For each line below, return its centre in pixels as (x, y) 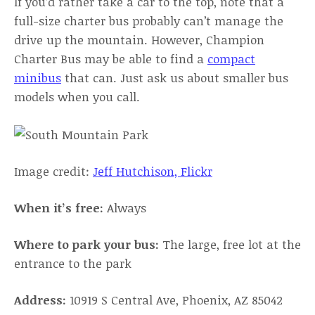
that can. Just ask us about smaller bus (175, 78)
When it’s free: (60, 208)
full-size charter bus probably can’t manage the (149, 21)
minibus (38, 78)
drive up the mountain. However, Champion (139, 40)
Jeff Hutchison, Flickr (153, 171)
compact (231, 59)
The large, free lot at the (230, 244)
